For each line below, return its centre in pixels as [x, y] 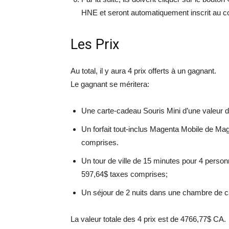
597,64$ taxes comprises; [124, 174]
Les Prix [95, 44]
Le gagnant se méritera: [110, 84]
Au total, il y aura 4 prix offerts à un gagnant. [143, 71]
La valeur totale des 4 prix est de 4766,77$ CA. [148, 219]
